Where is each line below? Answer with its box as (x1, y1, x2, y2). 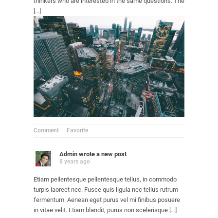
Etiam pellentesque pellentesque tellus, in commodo (34, 175, 177, 183)
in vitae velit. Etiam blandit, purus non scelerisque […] (34, 206, 177, 214)
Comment (34, 127, 59, 134)
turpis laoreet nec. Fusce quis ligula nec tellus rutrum (34, 185, 178, 193)
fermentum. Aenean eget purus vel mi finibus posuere (34, 196, 180, 203)
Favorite (67, 127, 88, 134)
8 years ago (59, 158, 90, 165)
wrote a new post (77, 150, 127, 158)
